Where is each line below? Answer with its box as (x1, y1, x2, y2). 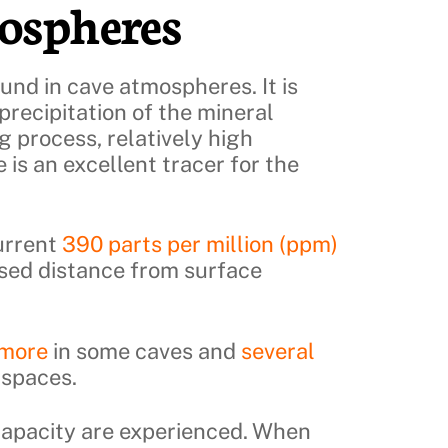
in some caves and (48, 337, 241, 364)
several (241, 337, 315, 364)
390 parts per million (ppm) (62, 231, 338, 258)
